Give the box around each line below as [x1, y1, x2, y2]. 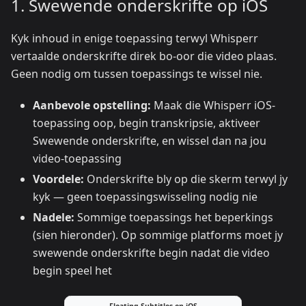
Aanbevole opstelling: [33, 98, 151, 113]
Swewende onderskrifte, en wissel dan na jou [33, 133, 266, 148]
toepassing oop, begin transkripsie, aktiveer [33, 115, 260, 130]
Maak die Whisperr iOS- [151, 98, 275, 113]
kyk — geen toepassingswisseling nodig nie [33, 189, 258, 204]
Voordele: [33, 171, 84, 186]
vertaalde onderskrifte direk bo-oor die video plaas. [11, 48, 277, 64]
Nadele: [33, 210, 74, 225]
